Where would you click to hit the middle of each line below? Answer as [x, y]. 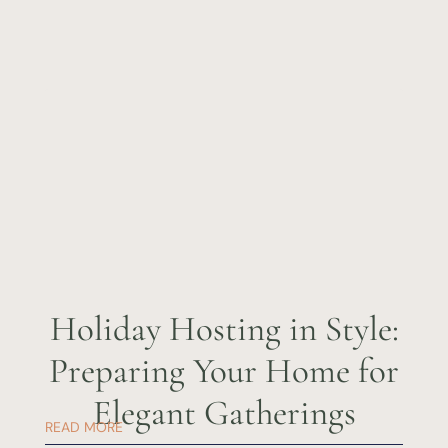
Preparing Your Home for [224, 371]
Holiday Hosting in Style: [224, 329]
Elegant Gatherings [224, 413]
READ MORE [83, 427]
